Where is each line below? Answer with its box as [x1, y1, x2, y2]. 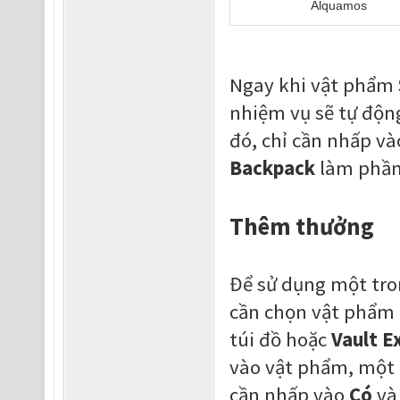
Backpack [229, 155, 315, 180]
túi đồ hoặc [229, 327, 331, 352]
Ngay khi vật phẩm [229, 72, 398, 97]
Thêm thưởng [229, 211, 374, 241]
